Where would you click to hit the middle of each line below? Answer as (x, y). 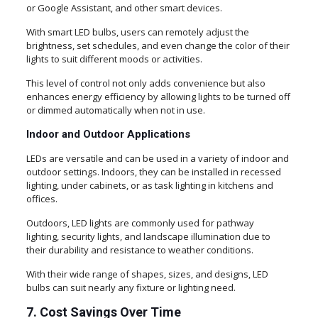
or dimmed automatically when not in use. (115, 110)
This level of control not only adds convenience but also (146, 83)
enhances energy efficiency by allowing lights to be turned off (158, 97)
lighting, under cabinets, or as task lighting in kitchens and (149, 186)
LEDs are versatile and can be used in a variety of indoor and (157, 159)
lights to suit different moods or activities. (114, 59)
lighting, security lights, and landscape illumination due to (148, 237)
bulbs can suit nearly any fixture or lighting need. (131, 288)
